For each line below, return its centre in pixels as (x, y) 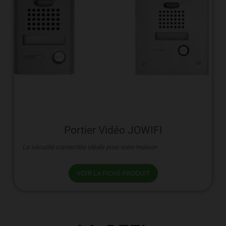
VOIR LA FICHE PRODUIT (113, 173)
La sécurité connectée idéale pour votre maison (89, 147)
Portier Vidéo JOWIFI (113, 131)
